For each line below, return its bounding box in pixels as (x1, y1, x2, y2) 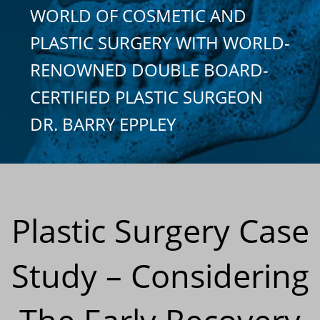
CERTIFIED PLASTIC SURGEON (30, 84, 263, 109)
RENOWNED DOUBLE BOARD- (30, 57, 269, 81)
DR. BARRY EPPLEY (30, 111, 176, 136)
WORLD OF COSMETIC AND (30, 3, 246, 27)
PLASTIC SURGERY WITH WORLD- (30, 30, 290, 54)
